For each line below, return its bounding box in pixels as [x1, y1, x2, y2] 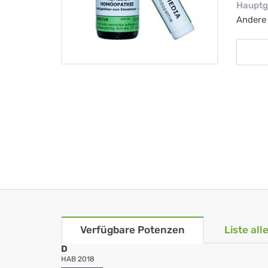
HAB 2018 [61, 255, 95, 264]
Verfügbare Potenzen [80, 224, 185, 236]
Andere [236, 14, 266, 26]
